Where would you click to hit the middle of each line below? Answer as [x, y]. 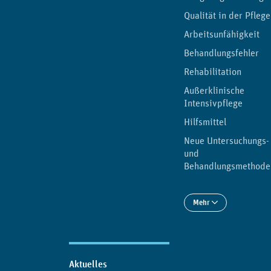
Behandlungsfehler [221, 53]
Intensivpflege [213, 103]
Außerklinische [214, 90]
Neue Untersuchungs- [227, 141]
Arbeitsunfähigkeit [222, 34]
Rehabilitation [213, 72]
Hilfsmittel [205, 122]
